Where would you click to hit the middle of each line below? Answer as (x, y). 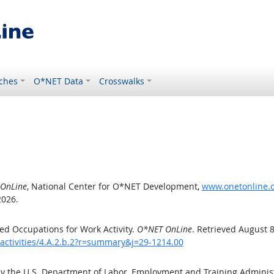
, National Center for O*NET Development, (114, 186)
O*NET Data (59, 81)
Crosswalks (122, 81)
